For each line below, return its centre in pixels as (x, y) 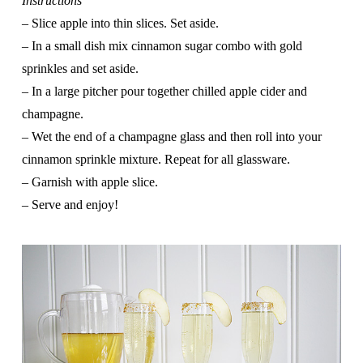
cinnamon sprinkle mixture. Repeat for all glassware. (156, 160)
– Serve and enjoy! (70, 205)
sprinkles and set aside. (80, 69)
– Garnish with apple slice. (90, 182)
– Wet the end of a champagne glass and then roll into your (171, 137)
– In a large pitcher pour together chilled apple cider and (164, 92)
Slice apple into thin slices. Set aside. (125, 23)
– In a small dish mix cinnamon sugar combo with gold (162, 46)
